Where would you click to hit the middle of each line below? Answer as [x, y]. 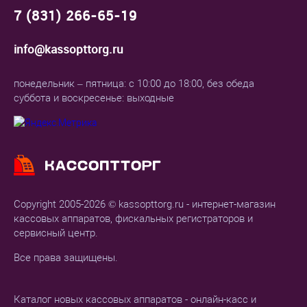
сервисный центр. [56, 233]
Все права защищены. [66, 258]
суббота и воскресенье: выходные [94, 98]
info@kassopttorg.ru [69, 49]
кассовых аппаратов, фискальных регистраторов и [133, 219]
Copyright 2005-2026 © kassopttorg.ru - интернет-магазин [145, 205]
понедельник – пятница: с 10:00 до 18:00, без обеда [134, 84]
